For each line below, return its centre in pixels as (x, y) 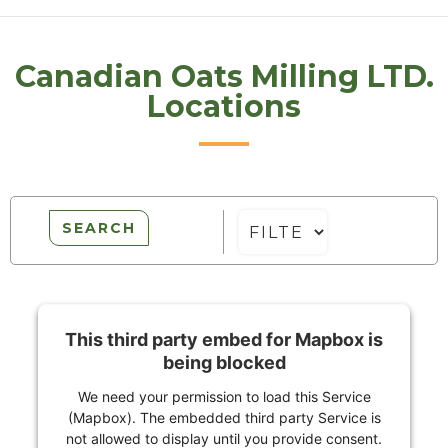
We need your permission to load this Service (224, 397)
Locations (224, 107)
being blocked (224, 363)
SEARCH (99, 228)
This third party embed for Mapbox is (224, 340)
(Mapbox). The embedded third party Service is (224, 418)
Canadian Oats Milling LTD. (224, 77)
